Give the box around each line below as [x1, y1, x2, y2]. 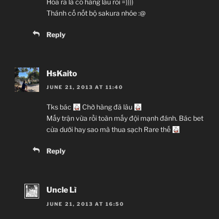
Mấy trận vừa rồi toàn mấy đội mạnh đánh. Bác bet [46, 114, 203, 123]
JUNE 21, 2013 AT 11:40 [46, 84, 123, 90]
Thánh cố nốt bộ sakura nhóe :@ [46, 8, 146, 17]
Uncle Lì [46, 185, 76, 195]
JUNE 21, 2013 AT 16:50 [46, 200, 124, 207]
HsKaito [46, 68, 77, 78]
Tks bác [46, 103, 73, 111]
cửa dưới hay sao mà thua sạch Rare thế [46, 125, 172, 134]
